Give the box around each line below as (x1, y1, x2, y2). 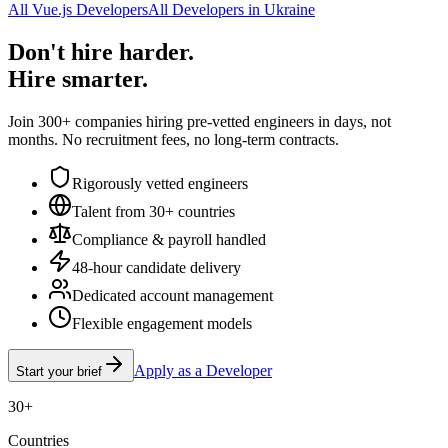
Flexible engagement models (72, 314, 252, 332)
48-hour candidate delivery (72, 258, 241, 276)
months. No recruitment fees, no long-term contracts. (8, 130, 339, 148)
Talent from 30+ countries (72, 202, 235, 220)
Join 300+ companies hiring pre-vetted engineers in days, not (8, 112, 391, 130)
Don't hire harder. (8, 38, 194, 65)
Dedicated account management (72, 286, 273, 304)
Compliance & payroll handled (72, 230, 266, 248)
